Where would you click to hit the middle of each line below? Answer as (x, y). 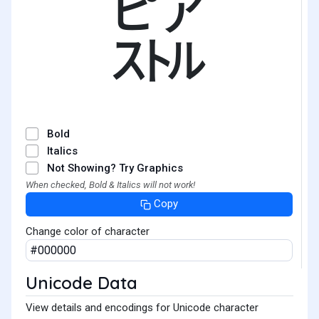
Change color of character (88, 231)
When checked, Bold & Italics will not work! (110, 185)
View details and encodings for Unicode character (142, 307)
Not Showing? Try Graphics (115, 168)
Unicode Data (82, 282)
